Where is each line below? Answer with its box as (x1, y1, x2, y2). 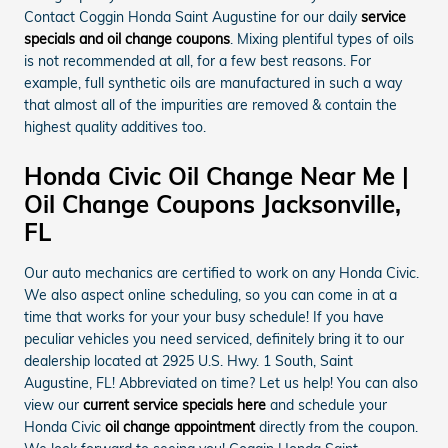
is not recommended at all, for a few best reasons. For (24, 52, 371, 71)
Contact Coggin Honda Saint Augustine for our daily (24, 8, 361, 27)
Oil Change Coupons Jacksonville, (24, 189, 401, 220)
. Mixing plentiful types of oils (230, 30, 414, 49)
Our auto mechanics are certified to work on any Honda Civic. (24, 264, 419, 283)
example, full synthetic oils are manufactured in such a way (24, 74, 402, 93)
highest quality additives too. (24, 118, 206, 137)
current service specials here (83, 396, 266, 415)
